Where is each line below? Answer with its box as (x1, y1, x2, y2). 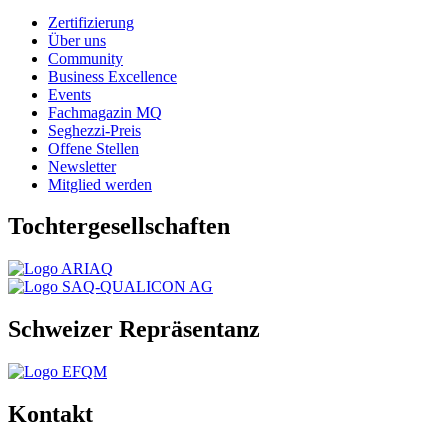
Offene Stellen (48, 139, 139, 157)
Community (48, 49, 123, 67)
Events (48, 85, 91, 103)
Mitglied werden (48, 175, 152, 193)
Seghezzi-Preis (48, 121, 141, 139)
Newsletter (48, 157, 116, 175)
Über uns (48, 31, 106, 49)
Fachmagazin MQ (48, 103, 162, 121)
